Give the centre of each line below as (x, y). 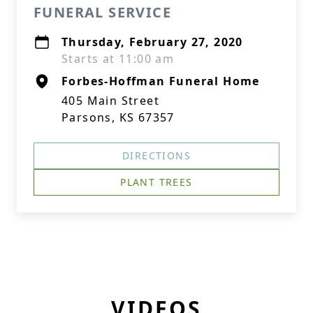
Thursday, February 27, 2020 (152, 42)
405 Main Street (110, 101)
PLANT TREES (156, 182)
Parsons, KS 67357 (118, 117)
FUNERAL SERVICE (102, 12)
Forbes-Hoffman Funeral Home (161, 81)
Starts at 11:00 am (118, 59)
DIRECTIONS (156, 155)
